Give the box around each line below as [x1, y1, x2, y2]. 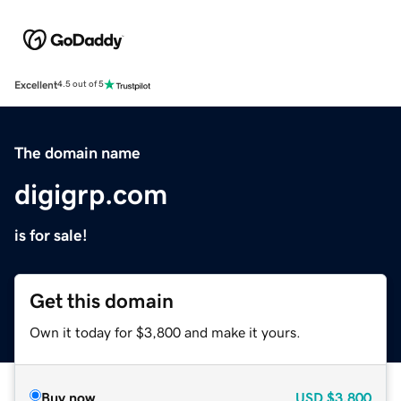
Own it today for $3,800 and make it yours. [30, 324, 301, 339]
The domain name [14, 144, 141, 161]
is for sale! [14, 226, 88, 243]
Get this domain [30, 290, 174, 311]
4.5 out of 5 [57, 80, 104, 90]
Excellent [14, 79, 57, 90]
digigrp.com [14, 179, 167, 209]
